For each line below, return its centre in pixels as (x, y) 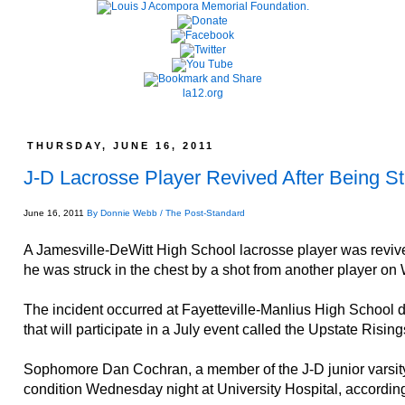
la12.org (202, 93)
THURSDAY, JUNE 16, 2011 (121, 146)
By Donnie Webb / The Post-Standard (166, 212)
